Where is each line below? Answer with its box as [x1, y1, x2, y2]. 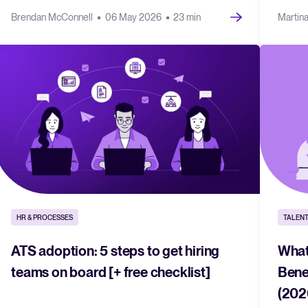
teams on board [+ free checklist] [11, 263, 210, 280]
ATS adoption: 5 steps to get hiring [11, 242, 220, 259]
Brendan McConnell [11, 11, 96, 23]
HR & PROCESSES [16, 212, 74, 221]
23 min [173, 11, 201, 23]
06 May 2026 [104, 11, 164, 23]
